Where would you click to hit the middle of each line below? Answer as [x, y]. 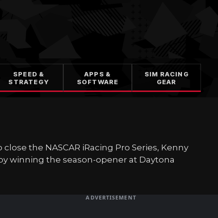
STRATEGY [29, 82]
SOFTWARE [98, 82]
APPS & [98, 74]
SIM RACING [166, 74]
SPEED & [29, 74]
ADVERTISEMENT [111, 197]
